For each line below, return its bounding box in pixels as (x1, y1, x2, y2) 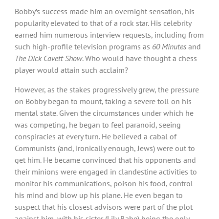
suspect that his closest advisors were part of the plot (15, 201, 193, 212)
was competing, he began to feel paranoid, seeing (15, 119, 181, 130)
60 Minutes (152, 41, 186, 51)
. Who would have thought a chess (82, 53, 197, 63)
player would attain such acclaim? (15, 65, 128, 75)
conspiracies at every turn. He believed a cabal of (15, 131, 176, 141)
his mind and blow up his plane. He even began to (15, 190, 183, 200)
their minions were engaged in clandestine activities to (15, 166, 197, 176)
